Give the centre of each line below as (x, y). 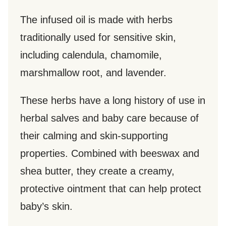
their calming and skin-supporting (94, 136)
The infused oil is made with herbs (96, 20)
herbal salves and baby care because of (109, 118)
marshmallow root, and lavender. (93, 73)
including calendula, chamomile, (91, 55)
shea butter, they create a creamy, (97, 171)
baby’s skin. (46, 207)
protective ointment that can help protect (111, 189)
